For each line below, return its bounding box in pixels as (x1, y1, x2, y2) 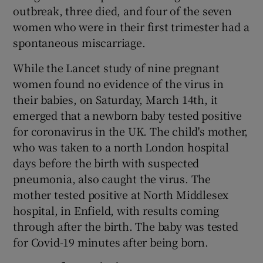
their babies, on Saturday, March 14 (13, 91, 194, 107)
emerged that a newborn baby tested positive (13, 107, 242, 123)
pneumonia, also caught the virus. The (13, 170, 211, 186)
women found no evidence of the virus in (13, 75, 224, 91)
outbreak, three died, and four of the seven (13, 2, 232, 18)
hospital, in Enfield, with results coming (13, 202, 220, 218)
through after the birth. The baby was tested (13, 218, 238, 234)
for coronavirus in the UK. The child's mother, (13, 123, 248, 139)
